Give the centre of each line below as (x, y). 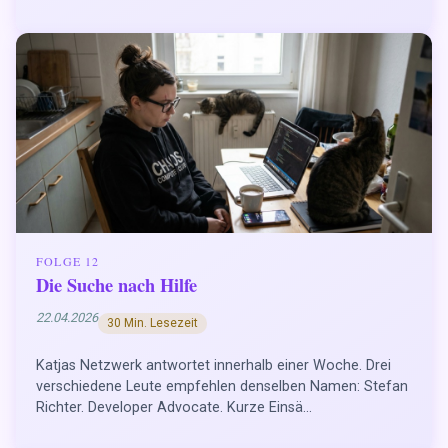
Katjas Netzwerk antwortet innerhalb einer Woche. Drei (213, 366)
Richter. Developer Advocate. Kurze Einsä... (174, 408)
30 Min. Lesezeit (152, 323)
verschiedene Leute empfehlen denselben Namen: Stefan (222, 387)
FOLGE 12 (68, 261)
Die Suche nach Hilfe (116, 285)
